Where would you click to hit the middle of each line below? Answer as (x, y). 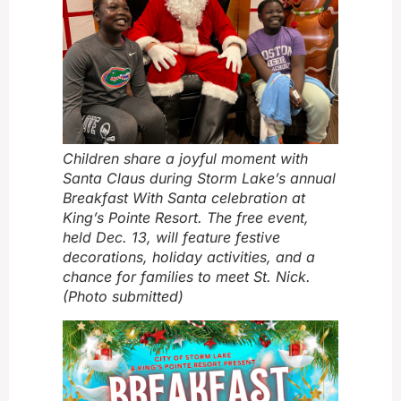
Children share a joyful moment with (185, 158)
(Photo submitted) (123, 296)
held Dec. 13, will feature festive (171, 237)
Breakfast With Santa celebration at (184, 197)
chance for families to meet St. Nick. (187, 276)
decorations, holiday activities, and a (189, 256)
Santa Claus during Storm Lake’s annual (199, 178)
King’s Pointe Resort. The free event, (186, 217)
